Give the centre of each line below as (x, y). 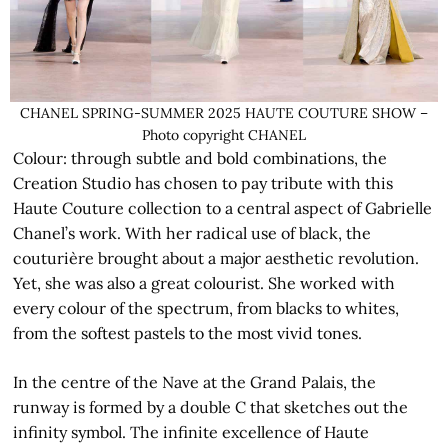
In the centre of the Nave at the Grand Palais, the (195, 381)
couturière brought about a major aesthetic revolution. (216, 257)
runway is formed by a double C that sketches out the (211, 406)
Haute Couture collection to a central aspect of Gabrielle (223, 207)
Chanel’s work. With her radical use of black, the (192, 232)
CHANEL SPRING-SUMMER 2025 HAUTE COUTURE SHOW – (224, 112)
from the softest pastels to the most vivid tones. (188, 332)
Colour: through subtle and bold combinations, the (200, 157)
